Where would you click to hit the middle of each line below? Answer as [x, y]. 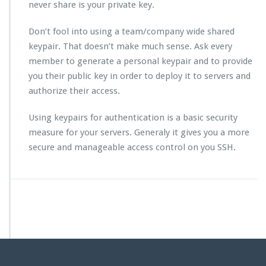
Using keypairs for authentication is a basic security [133, 118]
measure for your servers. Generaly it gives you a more [139, 133]
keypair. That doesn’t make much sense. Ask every [130, 47]
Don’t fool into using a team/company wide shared [132, 32]
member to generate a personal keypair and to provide [140, 61]
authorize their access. [74, 91]
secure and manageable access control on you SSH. [132, 148]
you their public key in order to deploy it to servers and [140, 76]
